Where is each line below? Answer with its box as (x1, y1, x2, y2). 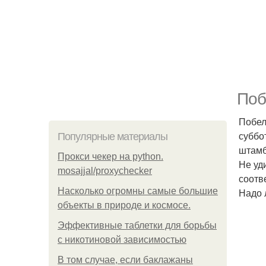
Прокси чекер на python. (58, 151, 163, 161)
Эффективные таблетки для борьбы (58, 220, 217, 230)
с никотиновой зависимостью (58, 235, 186, 245)
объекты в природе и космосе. (58, 200, 191, 210)
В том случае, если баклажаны (58, 255, 193, 265)
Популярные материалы (58, 131, 167, 142)
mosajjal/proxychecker (58, 166, 152, 176)
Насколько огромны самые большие (58, 186, 218, 196)
